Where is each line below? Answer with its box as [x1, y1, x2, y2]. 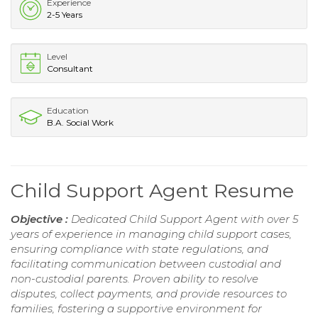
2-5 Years [47, 9, 82, 20]
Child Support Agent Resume [11, 178, 294, 202]
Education [47, 104, 89, 116]
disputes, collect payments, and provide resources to [11, 286, 287, 300]
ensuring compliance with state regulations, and [11, 241, 268, 256]
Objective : [11, 212, 71, 226]
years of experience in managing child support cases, [11, 226, 292, 241]
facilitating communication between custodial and [11, 256, 281, 270]
